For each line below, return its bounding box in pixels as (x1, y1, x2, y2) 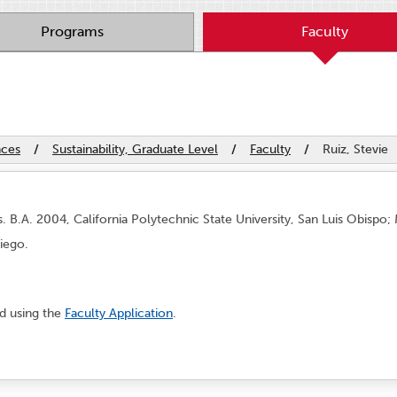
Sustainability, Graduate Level (52, 141, 218, 157)
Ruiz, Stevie (323, 141, 388, 157)
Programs (41, 22, 104, 40)
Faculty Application (65, 305, 173, 321)
